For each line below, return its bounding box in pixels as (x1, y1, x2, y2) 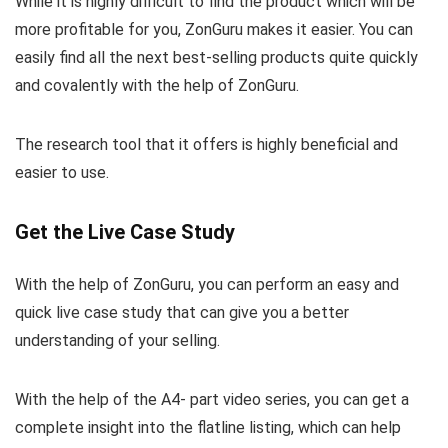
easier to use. (15, 162, 109, 182)
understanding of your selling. (15, 330, 220, 350)
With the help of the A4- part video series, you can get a (15, 389, 409, 409)
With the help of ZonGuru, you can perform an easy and (15, 274, 399, 294)
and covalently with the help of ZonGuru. (15, 75, 299, 95)
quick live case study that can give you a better (15, 302, 349, 322)
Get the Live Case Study (15, 219, 235, 244)
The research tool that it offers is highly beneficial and (15, 134, 398, 154)
